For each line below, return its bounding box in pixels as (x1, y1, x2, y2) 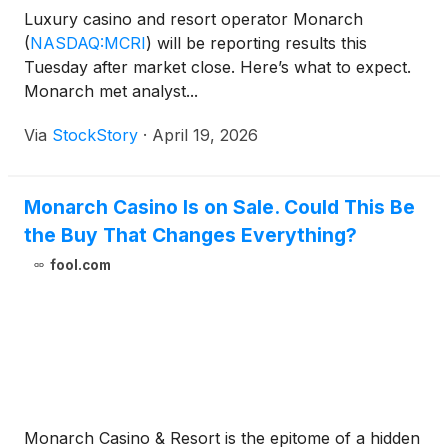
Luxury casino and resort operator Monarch (24, 9, 363, 30)
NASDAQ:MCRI (30, 33, 146, 54)
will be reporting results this (152, 33, 367, 54)
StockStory (52, 125, 138, 146)
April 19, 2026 (152, 125, 258, 146)
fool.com (49, 257, 111, 274)
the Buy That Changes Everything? (24, 223, 357, 248)
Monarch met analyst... (24, 81, 198, 102)
